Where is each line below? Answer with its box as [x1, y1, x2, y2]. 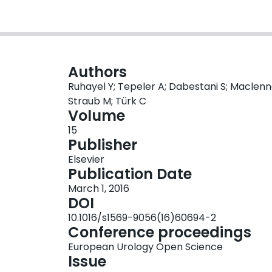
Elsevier [68, 152, 104, 167]
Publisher [68, 135, 137, 155]
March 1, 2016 [68, 182, 129, 196]
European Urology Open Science [68, 240, 223, 254]
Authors [68, 62, 127, 83]
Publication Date [68, 164, 192, 185]
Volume [68, 106, 125, 126]
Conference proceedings [68, 222, 251, 243]
